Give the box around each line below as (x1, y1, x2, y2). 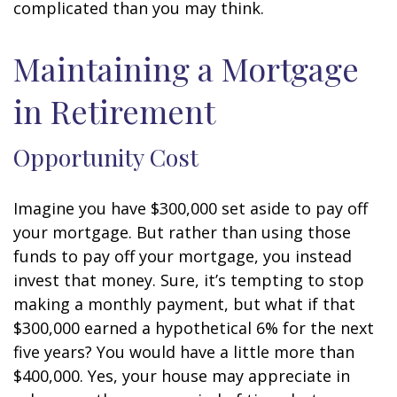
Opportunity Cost (13, 141, 198, 173)
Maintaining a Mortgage (13, 47, 359, 90)
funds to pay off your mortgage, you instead (13, 245, 352, 267)
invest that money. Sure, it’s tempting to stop (13, 269, 364, 291)
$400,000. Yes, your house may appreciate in (13, 365, 350, 386)
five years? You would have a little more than (13, 341, 354, 362)
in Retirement (13, 90, 215, 132)
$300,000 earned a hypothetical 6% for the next (13, 317, 374, 339)
